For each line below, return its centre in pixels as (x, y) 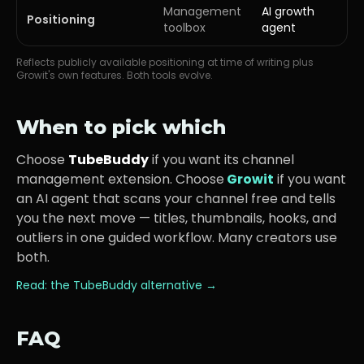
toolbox (184, 28)
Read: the (45, 285)
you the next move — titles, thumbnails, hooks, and (176, 218)
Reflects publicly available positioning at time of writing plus (165, 62)
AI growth (288, 11)
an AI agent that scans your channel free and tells (176, 199)
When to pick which (121, 127)
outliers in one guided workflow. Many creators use (177, 238)
